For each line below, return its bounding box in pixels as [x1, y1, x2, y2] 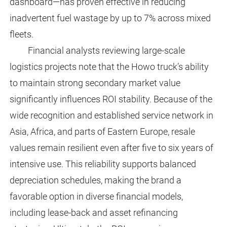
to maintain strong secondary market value [9, 78, 180, 89]
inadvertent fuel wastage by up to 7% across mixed [9, 13, 211, 24]
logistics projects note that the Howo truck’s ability [9, 61, 209, 72]
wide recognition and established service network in [9, 110, 213, 121]
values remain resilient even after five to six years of [9, 142, 213, 154]
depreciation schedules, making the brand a [9, 175, 181, 186]
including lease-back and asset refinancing [9, 207, 178, 218]
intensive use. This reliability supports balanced [9, 159, 196, 170]
